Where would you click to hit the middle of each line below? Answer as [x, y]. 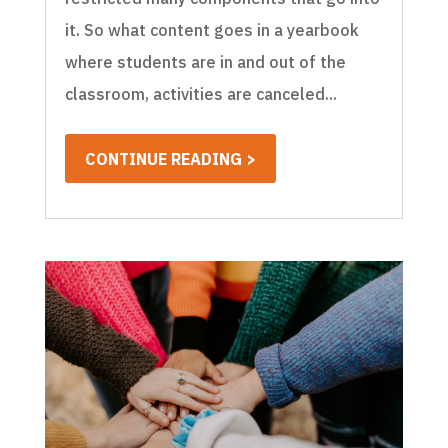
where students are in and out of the [205, 61]
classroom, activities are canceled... [200, 93]
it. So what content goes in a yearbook [211, 29]
